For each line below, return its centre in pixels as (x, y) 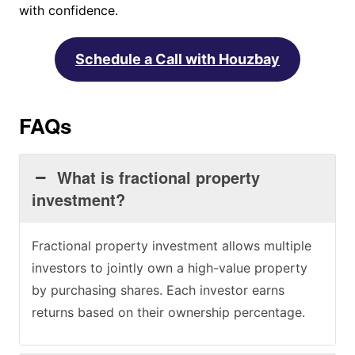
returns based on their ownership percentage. (168, 312)
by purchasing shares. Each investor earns (158, 290)
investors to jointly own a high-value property (169, 267)
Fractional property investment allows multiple (171, 245)
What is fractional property (159, 177)
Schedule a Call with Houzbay (177, 59)
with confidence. (68, 10)
